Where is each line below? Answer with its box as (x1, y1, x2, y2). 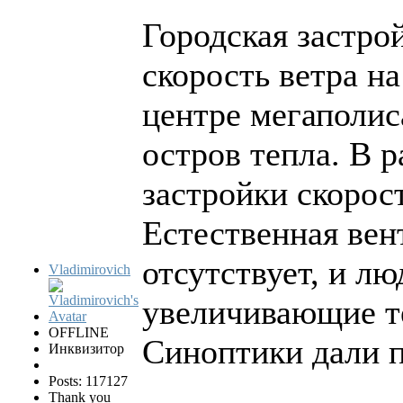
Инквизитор (49, 341, 124, 357)
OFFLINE (49, 325, 109, 341)
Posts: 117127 (49, 373, 128, 390)
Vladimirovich (49, 262, 130, 278)
